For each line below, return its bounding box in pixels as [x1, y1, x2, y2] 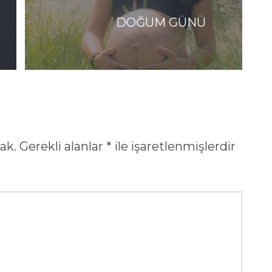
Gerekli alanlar [19, 138, 106, 154]
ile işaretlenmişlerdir [112, 138, 236, 154]
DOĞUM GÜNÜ [116, 15, 206, 30]
